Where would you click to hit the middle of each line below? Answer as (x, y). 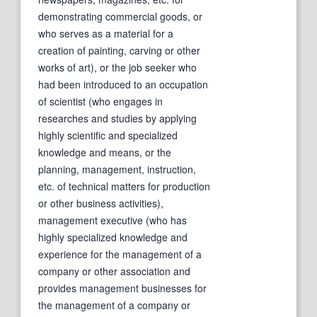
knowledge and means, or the (105, 152)
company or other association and (114, 271)
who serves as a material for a (106, 33)
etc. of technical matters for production (124, 186)
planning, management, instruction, (117, 169)
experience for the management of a (120, 254)
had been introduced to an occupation (123, 84)
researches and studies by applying (117, 118)
